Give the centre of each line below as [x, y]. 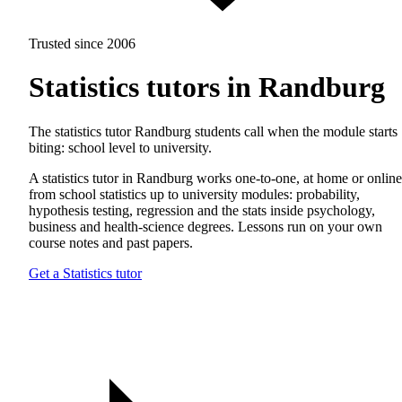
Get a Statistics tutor [85, 273]
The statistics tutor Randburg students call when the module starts [213, 131]
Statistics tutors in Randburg [207, 87]
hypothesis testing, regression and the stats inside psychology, [202, 210]
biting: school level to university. [120, 147]
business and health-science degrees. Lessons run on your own [205, 226]
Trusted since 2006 [82, 44]
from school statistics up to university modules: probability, [194, 194]
